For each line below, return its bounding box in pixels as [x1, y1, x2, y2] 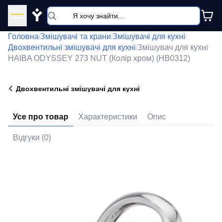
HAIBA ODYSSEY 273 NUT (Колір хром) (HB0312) [8, 54, 190, 62]
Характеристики [78, 112, 137, 121]
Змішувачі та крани [40, 32, 111, 41]
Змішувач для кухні [137, 43, 208, 52]
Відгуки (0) [13, 133, 51, 142]
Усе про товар [13, 112, 68, 121]
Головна [8, 32, 39, 41]
